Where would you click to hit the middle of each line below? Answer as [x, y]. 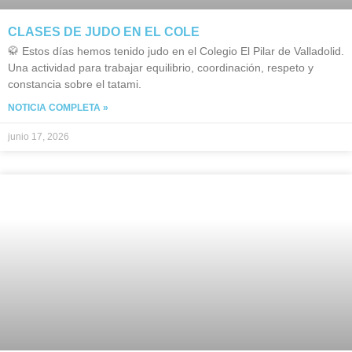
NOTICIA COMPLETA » [58, 108]
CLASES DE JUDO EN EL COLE [104, 32]
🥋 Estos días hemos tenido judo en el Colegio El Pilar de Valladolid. [176, 51]
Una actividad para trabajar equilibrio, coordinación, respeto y [161, 68]
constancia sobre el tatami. [75, 84]
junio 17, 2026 [38, 137]
